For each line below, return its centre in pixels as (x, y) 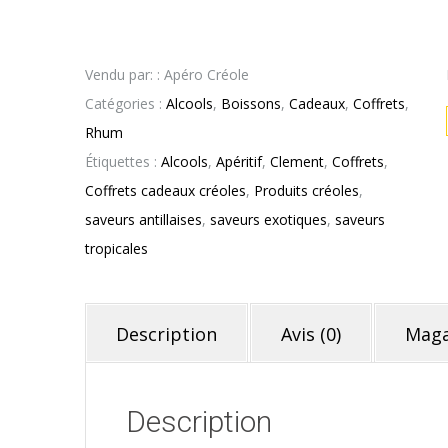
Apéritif (239, 162)
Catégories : (125, 104)
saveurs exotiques (268, 220)
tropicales (116, 249)
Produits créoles (306, 191)
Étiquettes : (123, 162)
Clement (297, 162)
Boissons (251, 104)
